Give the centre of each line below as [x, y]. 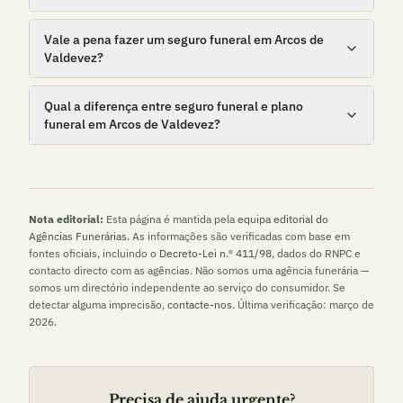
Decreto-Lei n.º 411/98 [215, 253]
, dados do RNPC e [316, 253]
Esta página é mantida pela [169, 219]
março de [352, 304]
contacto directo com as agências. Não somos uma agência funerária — [199, 270]
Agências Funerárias [78, 236]
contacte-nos [200, 304]
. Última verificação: [281, 304]
